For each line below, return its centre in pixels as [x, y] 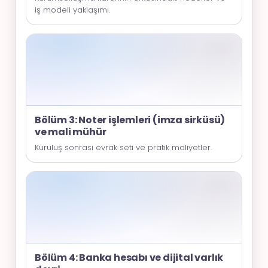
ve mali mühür [71, 132]
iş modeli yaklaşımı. [72, 10]
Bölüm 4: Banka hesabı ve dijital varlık [129, 257]
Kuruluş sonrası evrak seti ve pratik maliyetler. [123, 147]
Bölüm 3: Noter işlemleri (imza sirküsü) [130, 120]
